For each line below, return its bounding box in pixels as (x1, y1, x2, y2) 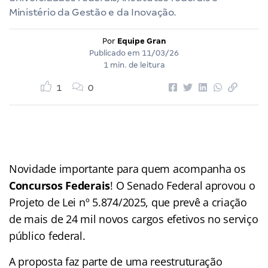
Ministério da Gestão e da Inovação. (9, 6, 176, 18)
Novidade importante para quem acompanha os (9, 161, 246, 176)
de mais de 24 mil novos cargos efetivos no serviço (9, 211, 258, 226)
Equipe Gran (117, 36, 166, 45)
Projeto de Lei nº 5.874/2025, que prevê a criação (9, 194, 247, 209)
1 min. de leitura (103, 60, 165, 69)
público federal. (9, 228, 86, 243)
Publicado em (89, 48, 142, 57)
